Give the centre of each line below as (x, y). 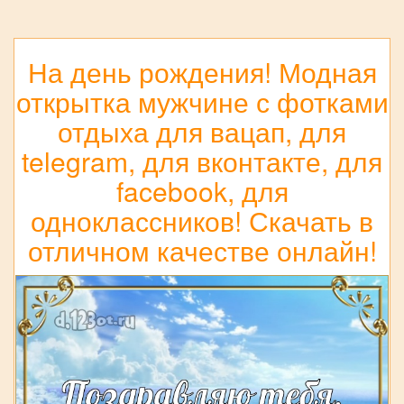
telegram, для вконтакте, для (202, 161)
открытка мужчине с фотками (202, 102)
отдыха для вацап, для (202, 132)
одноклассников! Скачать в (202, 221)
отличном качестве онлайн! (202, 251)
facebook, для (202, 191)
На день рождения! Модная (202, 72)
